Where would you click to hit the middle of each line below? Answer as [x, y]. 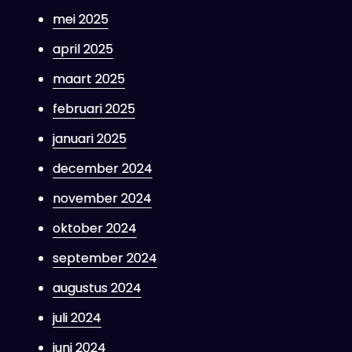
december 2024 [102, 169]
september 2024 [104, 258]
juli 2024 [77, 318]
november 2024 [102, 198]
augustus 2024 [97, 288]
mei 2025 [80, 19]
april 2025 [82, 49]
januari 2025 [89, 139]
